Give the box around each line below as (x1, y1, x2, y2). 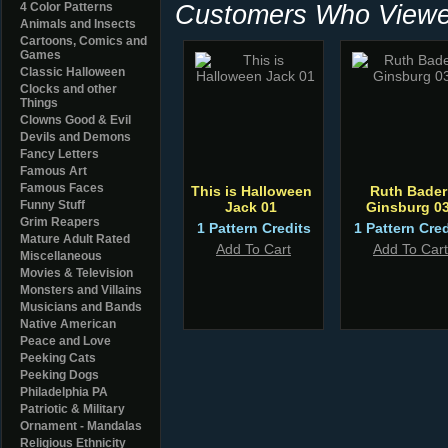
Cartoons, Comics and (20, 34, 147, 48)
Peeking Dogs (20, 368, 99, 382)
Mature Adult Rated (20, 232, 130, 246)
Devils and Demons (20, 130, 131, 144)
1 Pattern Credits (196, 220, 311, 236)
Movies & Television (20, 266, 133, 280)
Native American (20, 317, 116, 331)
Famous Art (20, 164, 87, 178)
